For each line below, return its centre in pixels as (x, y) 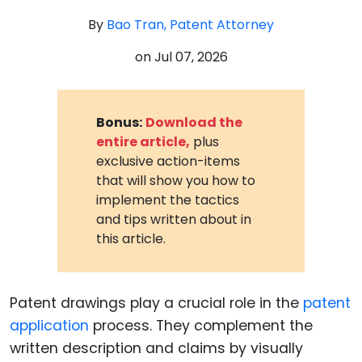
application (49, 325)
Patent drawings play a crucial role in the (156, 303)
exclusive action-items (168, 161)
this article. (131, 238)
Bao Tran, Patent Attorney (190, 25)
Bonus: (120, 122)
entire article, (143, 141)
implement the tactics (168, 200)
